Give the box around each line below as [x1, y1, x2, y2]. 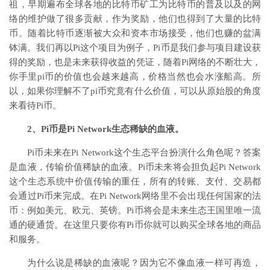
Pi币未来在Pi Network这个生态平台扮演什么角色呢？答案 [27, 147, 261, 157]
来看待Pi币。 [9, 100, 61, 110]
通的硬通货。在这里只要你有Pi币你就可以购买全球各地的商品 [9, 219, 261, 230]
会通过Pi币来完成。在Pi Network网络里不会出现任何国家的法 [9, 190, 261, 201]
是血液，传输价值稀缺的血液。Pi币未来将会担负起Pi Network [9, 162, 261, 172]
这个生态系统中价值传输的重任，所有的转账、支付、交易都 [9, 176, 261, 186]
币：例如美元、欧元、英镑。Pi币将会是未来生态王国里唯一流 [9, 205, 261, 215]
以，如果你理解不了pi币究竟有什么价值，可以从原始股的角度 [9, 86, 261, 96]
